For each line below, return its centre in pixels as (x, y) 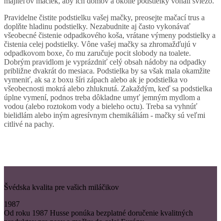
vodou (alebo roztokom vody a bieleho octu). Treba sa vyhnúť (101, 106)
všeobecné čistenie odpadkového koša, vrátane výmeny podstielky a (110, 35)
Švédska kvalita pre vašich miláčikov (61, 187)
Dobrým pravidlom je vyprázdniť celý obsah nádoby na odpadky (105, 62)
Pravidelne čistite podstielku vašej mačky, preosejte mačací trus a (104, 17)
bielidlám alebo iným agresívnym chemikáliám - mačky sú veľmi (105, 115)
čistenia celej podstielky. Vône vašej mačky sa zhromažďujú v (100, 44)
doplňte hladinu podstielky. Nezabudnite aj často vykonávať (97, 26)
